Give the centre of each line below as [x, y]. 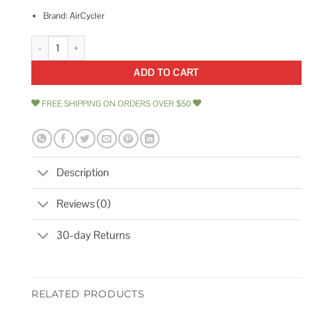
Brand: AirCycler [73, 15]
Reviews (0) [84, 204]
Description [83, 173]
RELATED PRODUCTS [88, 294]
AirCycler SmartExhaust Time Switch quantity [117, 42]
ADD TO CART [166, 73]
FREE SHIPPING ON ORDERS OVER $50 [116, 104]
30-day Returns [94, 235]
